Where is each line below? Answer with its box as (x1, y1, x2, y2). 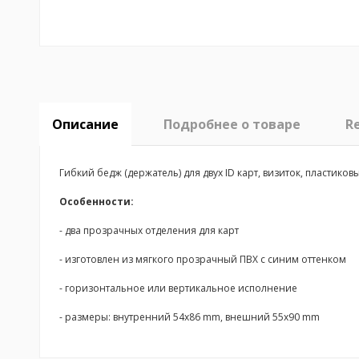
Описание (51, 115, 119, 133)
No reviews (58, 337, 127, 356)
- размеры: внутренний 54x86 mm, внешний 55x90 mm (58, 309, 320, 324)
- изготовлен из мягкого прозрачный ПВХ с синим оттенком (58, 252, 346, 266)
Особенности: (58, 194, 134, 208)
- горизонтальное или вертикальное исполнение (58, 280, 297, 295)
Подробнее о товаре (163, 115, 301, 133)
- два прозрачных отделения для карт (58, 223, 239, 237)
